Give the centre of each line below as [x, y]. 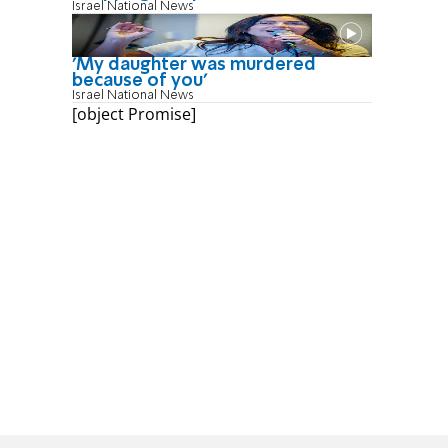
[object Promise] [134, 113]
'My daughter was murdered [194, 64]
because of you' [139, 80]
